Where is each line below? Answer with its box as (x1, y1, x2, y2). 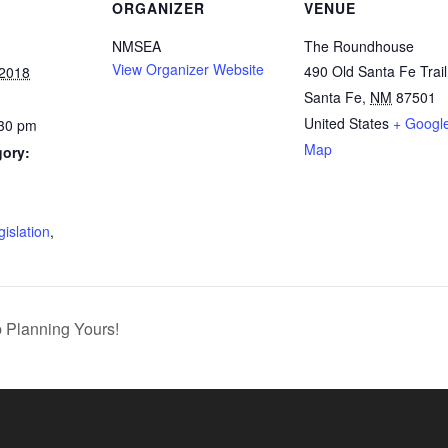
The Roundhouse (304, 36, 414, 56)
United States (304, 113, 389, 133)
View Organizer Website (112, 59, 264, 79)
